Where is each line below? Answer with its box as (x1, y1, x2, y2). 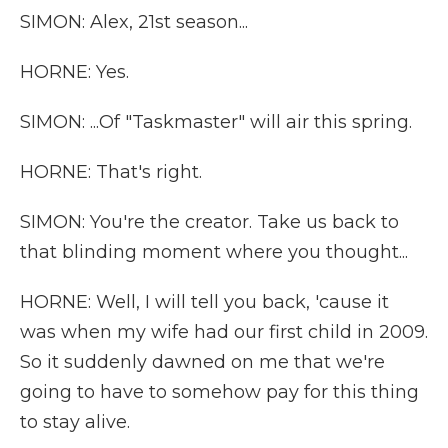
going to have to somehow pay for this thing (20, 381, 419, 403)
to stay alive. (20, 411, 130, 433)
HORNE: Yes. (20, 61, 129, 83)
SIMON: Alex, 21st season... (20, 11, 248, 33)
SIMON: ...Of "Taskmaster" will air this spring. (20, 111, 412, 133)
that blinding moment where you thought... (20, 241, 408, 263)
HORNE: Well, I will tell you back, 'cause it (20, 291, 389, 313)
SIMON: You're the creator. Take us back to (20, 211, 399, 233)
